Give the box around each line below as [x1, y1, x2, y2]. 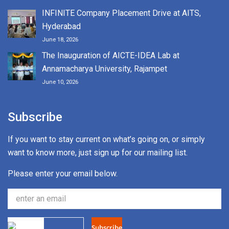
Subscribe [8, 109, 62, 124]
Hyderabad [42, 21, 81, 31]
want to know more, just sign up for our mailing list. [8, 147, 188, 157]
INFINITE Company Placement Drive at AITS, [42, 8, 201, 18]
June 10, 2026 [42, 78, 78, 85]
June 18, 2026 [42, 36, 78, 43]
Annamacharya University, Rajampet [42, 63, 167, 74]
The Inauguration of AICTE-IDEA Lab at [42, 50, 179, 60]
